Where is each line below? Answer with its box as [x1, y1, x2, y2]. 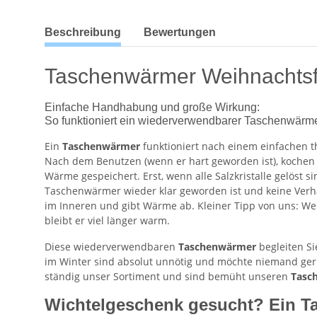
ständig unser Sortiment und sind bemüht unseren [45, 270, 291, 284]
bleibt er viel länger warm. [45, 214, 170, 228]
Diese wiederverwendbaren [45, 240, 175, 254]
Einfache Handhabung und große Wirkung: [45, 101, 260, 114]
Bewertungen [144, 26, 216, 39]
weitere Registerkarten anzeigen [44, 18, 197, 33]
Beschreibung [45, 26, 121, 39]
